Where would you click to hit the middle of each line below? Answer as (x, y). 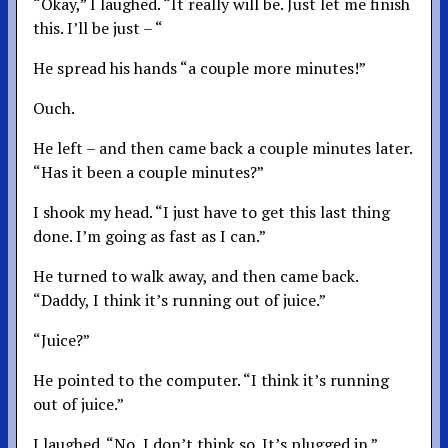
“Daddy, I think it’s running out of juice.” (179, 299)
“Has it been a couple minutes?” (148, 171)
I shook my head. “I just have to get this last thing (211, 211)
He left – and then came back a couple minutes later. (222, 147)
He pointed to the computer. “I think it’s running (211, 379)
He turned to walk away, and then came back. (195, 275)
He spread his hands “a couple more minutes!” (199, 67)
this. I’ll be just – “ (98, 27)
